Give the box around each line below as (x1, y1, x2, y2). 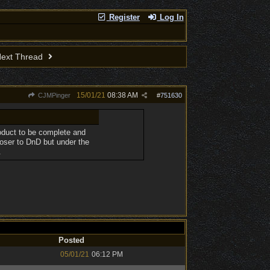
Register (106, 13, 140, 22)
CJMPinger (36, 92, 71, 99)
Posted (58, 236, 84, 245)
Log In (157, 13, 184, 22)
